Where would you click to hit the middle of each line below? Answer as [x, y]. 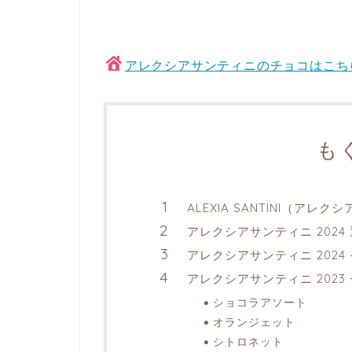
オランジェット [254, 322]
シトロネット [248, 342]
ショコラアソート [260, 302]
